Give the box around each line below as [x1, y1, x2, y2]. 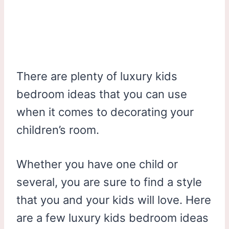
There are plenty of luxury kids [16, 69, 177, 83]
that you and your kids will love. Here [16, 193, 211, 207]
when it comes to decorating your [16, 105, 194, 119]
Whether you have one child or [16, 157, 178, 171]
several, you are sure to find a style [16, 175, 202, 189]
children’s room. [16, 123, 99, 136]
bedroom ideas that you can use [16, 87, 187, 101]
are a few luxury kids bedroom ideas [16, 211, 209, 224]
